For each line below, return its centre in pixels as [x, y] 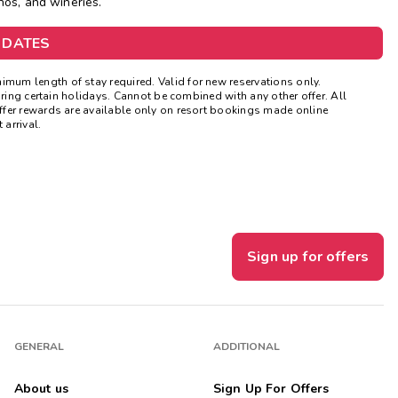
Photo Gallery [183, 70]
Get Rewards [180, 30]
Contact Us [171, 109]
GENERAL [39, 347]
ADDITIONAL [247, 347]
